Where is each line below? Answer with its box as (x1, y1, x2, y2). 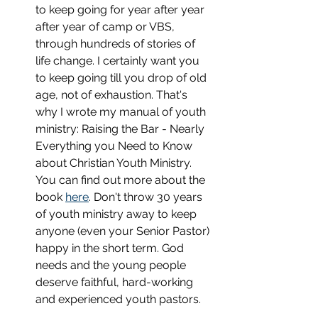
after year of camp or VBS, (35, 19, 177, 33)
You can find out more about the (35, 172, 208, 187)
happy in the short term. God (35, 241, 187, 255)
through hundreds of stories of (35, 36, 198, 50)
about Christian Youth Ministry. (35, 155, 194, 170)
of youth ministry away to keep (35, 207, 199, 221)
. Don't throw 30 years (89, 190, 205, 204)
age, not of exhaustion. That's (35, 87, 190, 102)
